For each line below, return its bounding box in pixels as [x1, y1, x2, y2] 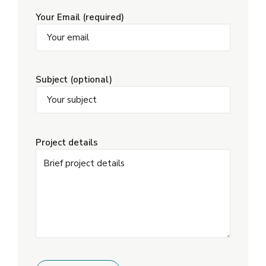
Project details [36, 136, 98, 148]
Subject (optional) [36, 74, 112, 86]
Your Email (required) [36, 11, 124, 23]
